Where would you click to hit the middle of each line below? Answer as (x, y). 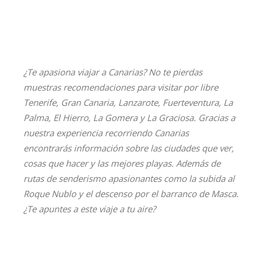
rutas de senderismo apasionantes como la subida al (129, 179)
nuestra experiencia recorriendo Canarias (106, 133)
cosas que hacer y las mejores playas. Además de (122, 163)
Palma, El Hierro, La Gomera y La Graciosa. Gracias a (129, 118)
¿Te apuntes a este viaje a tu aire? (89, 209)
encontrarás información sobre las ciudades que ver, (129, 148)
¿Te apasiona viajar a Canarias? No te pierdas (113, 72)
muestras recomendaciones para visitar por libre (121, 87)
